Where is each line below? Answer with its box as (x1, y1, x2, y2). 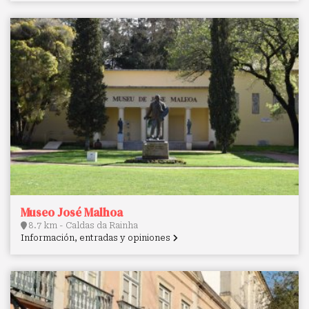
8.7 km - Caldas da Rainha (27, 221, 138, 231)
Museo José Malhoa (21, 204, 123, 221)
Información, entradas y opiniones (21, 233, 172, 243)
